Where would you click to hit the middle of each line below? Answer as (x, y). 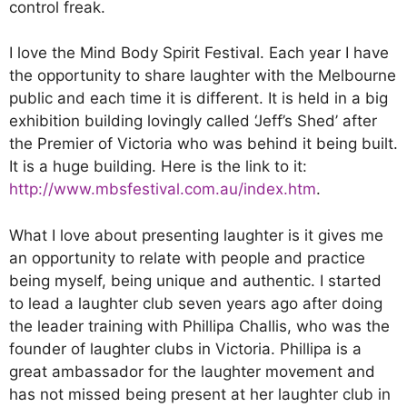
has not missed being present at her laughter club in (200, 394)
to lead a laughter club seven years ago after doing (196, 303)
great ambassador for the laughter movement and (192, 371)
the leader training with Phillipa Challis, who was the (199, 326)
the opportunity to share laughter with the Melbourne (203, 75)
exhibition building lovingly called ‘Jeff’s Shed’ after (193, 121)
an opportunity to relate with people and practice (187, 258)
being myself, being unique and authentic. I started (195, 280)
